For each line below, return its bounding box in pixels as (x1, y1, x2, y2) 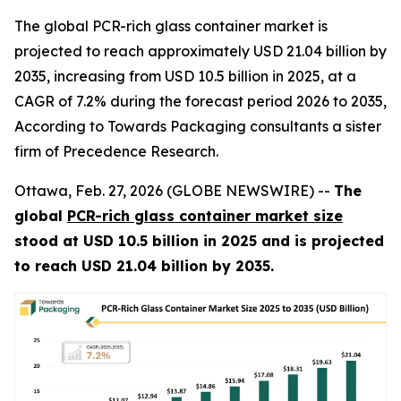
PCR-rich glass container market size (67, 207, 343, 225)
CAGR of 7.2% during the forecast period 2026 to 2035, (14, 92, 387, 110)
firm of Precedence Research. (14, 142, 218, 160)
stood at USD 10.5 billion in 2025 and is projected (14, 232, 384, 250)
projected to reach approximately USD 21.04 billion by (14, 42, 387, 60)
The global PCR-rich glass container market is (14, 17, 328, 35)
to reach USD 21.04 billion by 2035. (14, 257, 274, 275)
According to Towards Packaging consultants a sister (14, 117, 381, 135)
